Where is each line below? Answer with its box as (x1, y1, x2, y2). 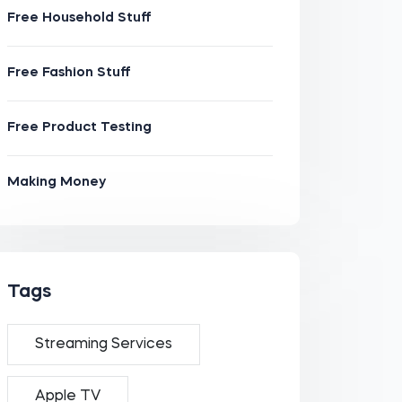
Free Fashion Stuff (6, 66, 131, 80)
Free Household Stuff (6, 12, 152, 25)
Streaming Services (34, 337, 172, 352)
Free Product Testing (6, 121, 152, 135)
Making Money (6, 176, 106, 189)
